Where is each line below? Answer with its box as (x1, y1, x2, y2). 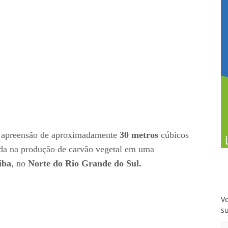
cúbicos (161, 130, 189, 140)
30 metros (120, 130, 161, 140)
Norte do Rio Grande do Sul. (28, 158, 141, 169)
